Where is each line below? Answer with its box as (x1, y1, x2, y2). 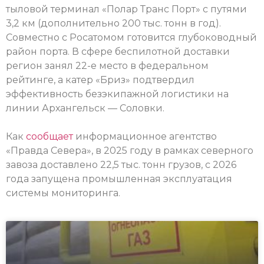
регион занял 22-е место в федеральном (6, 60, 209, 72)
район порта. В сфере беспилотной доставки (6, 46, 230, 58)
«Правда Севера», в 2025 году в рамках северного (6, 145, 253, 157)
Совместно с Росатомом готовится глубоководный (6, 32, 257, 44)
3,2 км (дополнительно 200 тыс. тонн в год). (6, 18, 221, 29)
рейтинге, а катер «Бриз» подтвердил (6, 74, 194, 86)
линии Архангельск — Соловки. (6, 103, 164, 114)
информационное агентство (73, 131, 217, 143)
